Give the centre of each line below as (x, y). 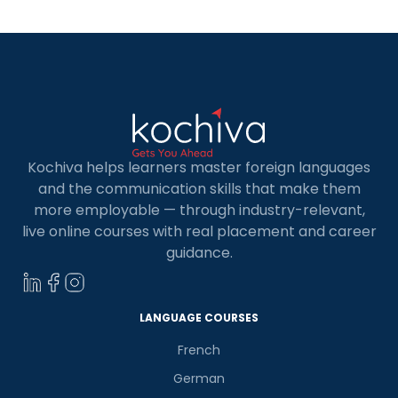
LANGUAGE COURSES (199, 317)
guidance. (199, 253)
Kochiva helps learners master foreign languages (199, 167)
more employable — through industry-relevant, (199, 210)
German (199, 378)
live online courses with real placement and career (199, 231)
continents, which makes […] (123, 20)
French (199, 350)
